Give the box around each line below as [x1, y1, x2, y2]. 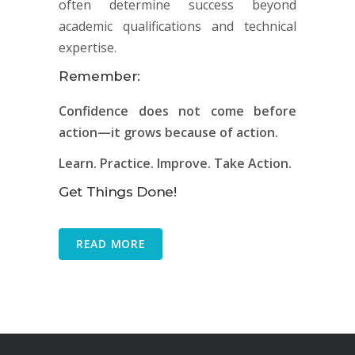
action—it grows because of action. [59, 123, 278, 141]
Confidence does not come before [59, 101, 296, 120]
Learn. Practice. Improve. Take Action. [59, 154, 292, 172]
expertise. [59, 38, 116, 56]
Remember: [59, 67, 140, 84]
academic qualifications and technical [59, 17, 296, 35]
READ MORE [76, 235, 146, 251]
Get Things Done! [59, 183, 177, 200]
